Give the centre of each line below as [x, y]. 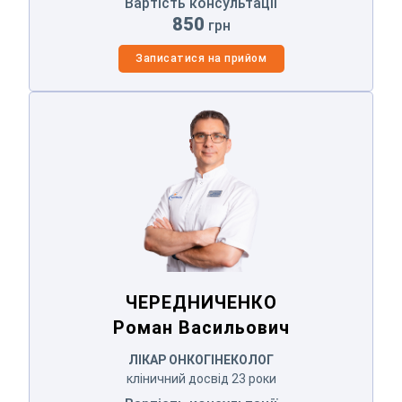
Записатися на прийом [201, 58]
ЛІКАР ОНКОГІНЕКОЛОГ [201, 359]
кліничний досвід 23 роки [201, 378]
